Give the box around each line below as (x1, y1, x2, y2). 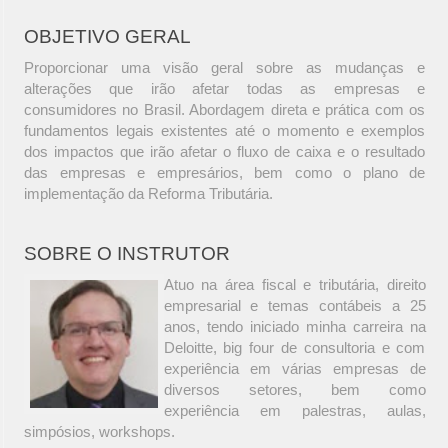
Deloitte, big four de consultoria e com (163, 339, 426, 357)
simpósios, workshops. (23, 423, 175, 441)
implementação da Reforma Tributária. (24, 185, 273, 203)
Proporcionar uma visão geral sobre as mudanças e (24, 59, 425, 77)
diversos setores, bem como (163, 381, 426, 399)
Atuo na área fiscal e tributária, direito (163, 276, 426, 294)
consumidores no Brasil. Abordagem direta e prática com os (24, 101, 425, 119)
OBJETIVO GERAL (24, 26, 191, 48)
